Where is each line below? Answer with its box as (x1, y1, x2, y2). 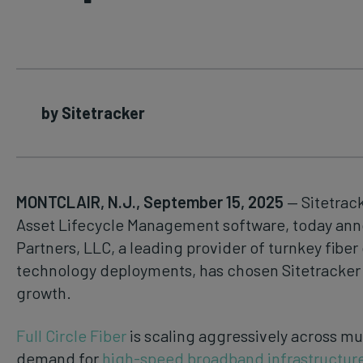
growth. (16, 282, 71, 302)
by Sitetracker (41, 103, 145, 122)
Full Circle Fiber (16, 325, 126, 345)
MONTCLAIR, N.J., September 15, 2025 (16, 191, 284, 211)
